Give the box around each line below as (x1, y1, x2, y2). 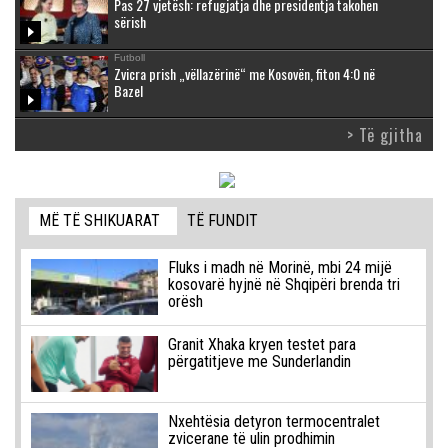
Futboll (114, 51, 145, 63)
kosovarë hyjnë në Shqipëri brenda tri (167, 274, 400, 294)
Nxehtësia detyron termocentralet (167, 411, 380, 431)
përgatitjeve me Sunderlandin (167, 351, 351, 371)
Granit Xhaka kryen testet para (167, 334, 356, 354)
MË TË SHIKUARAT (39, 210, 161, 230)
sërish (114, 11, 146, 33)
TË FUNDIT (187, 210, 259, 230)
